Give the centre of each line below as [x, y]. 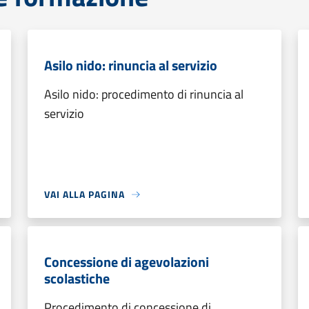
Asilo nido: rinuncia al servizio [131, 65]
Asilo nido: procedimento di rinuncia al [144, 94]
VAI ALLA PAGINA [84, 194]
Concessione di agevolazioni [127, 262]
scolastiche [77, 278]
